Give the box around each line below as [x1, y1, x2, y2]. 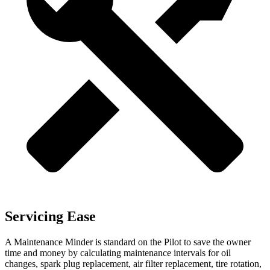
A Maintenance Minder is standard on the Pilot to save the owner [5, 237, 251, 247]
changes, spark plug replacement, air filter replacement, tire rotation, [5, 259, 262, 269]
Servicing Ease [5, 209, 96, 225]
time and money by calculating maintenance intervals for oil [5, 248, 231, 258]
